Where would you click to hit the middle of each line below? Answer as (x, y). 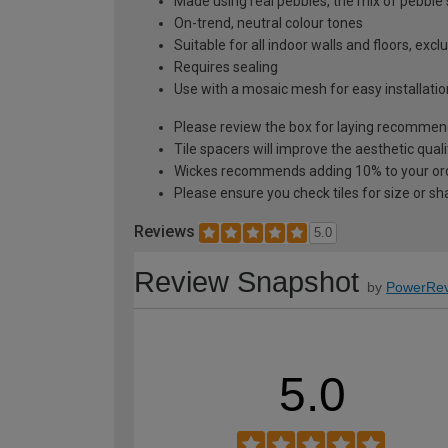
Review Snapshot (246, 282)
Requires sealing (226, 67)
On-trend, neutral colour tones (268, 23)
